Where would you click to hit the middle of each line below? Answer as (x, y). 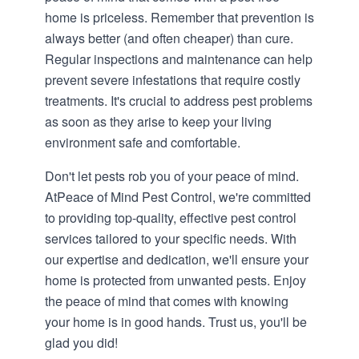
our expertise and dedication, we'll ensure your (177, 259)
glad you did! (81, 343)
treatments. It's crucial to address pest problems (179, 101)
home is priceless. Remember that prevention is (179, 17)
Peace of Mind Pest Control (135, 197)
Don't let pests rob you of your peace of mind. (172, 176)
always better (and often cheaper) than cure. (169, 38)
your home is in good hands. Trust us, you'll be (176, 322)
